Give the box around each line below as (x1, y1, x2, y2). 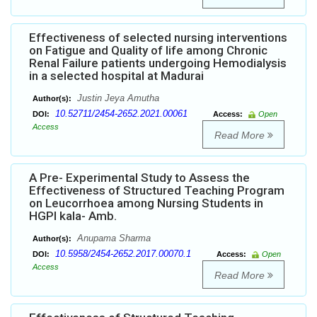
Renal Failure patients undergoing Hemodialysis (29, 56, 287, 71)
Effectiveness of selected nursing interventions (29, 30, 287, 45)
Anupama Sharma (74, 233, 151, 244)
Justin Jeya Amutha (74, 93, 159, 104)
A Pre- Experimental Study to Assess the (29, 171, 250, 185)
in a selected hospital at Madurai (29, 69, 204, 83)
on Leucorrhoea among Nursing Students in (29, 196, 263, 211)
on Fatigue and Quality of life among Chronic (29, 43, 267, 58)
